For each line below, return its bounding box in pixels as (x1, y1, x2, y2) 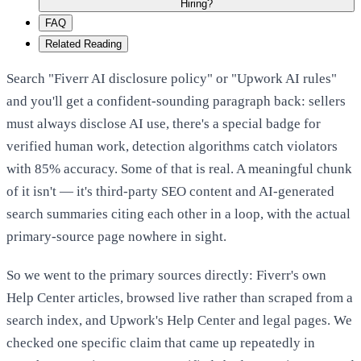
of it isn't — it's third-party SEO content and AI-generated (6, 183, 334, 199)
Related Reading (45, 37, 122, 50)
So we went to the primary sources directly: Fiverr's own (6, 267, 326, 283)
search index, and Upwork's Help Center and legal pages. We (6, 312, 352, 328)
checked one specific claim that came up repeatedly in (6, 334, 315, 351)
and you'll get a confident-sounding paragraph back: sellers (6, 93, 346, 109)
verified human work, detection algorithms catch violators (6, 138, 338, 154)
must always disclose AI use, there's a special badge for (6, 115, 321, 131)
